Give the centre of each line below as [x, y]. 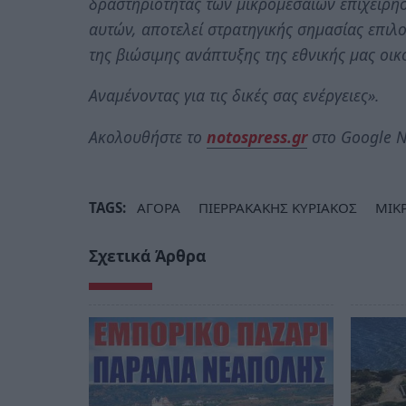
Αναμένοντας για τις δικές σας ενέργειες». [234, 96]
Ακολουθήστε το [148, 136]
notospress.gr [257, 136]
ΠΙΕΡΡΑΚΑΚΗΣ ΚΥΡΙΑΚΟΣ [278, 208]
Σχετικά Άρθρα [147, 255]
